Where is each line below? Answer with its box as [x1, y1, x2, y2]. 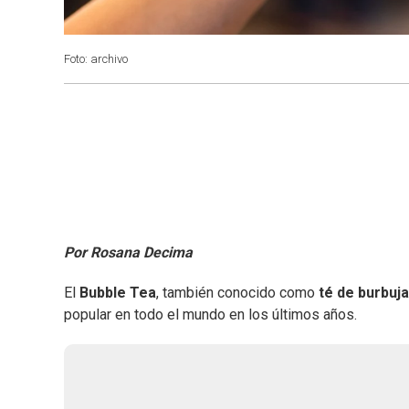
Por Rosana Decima [64, 244, 193, 262]
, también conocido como [156, 284, 315, 302]
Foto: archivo [64, 52, 128, 66]
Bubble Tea [79, 284, 156, 302]
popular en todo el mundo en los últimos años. [64, 306, 357, 324]
